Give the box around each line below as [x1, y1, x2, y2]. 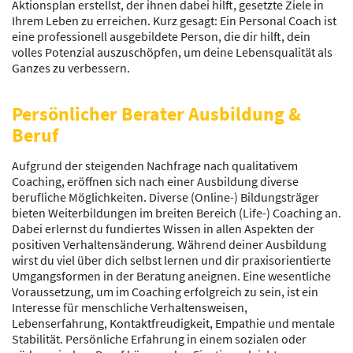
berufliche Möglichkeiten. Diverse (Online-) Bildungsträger [12, 189, 319, 205]
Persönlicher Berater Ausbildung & [12, 102, 301, 126]
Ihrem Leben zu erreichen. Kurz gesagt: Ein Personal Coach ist [12, 13, 336, 28]
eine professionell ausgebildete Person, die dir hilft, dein [12, 28, 310, 44]
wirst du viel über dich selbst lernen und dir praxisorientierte [12, 252, 331, 268]
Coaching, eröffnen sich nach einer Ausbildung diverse [12, 173, 299, 189]
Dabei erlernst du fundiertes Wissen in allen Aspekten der [12, 221, 314, 236]
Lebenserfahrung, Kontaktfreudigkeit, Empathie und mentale [12, 315, 335, 331]
